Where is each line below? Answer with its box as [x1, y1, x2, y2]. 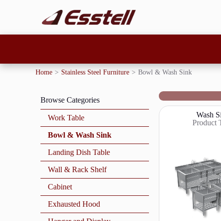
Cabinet [48, 183, 72, 191]
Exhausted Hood [48, 200, 100, 209]
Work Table [48, 113, 84, 122]
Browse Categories [40, 96, 100, 105]
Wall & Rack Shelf [48, 165, 107, 174]
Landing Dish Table [48, 148, 110, 157]
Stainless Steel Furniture [61, 69, 129, 76]
